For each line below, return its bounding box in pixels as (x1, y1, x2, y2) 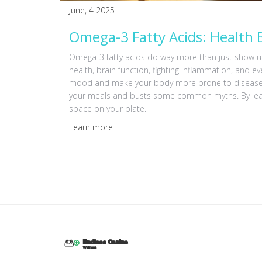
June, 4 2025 (69, 5, 115, 16)
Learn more (69, 122, 113, 133)
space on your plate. (69, 103, 146, 114)
